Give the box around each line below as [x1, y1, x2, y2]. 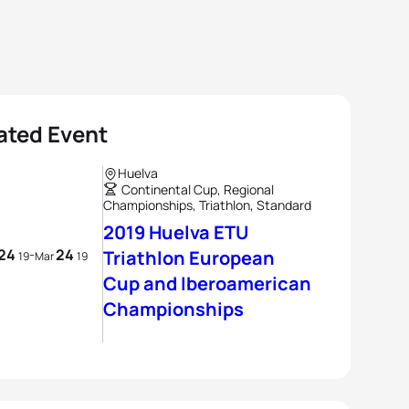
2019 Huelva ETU [103, 220, 248, 245]
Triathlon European [103, 246, 275, 270]
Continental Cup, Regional [121, 181, 274, 198]
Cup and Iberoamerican [103, 271, 311, 296]
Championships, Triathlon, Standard [103, 196, 311, 214]
